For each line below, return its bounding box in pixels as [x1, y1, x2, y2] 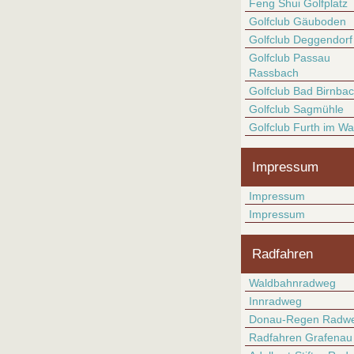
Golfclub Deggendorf [249, 33, 352, 46]
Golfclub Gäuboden [249, 15, 346, 28]
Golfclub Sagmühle [249, 103, 344, 115]
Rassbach [249, 66, 299, 79]
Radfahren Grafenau [249, 331, 352, 344]
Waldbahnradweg [249, 277, 336, 289]
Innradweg [249, 295, 302, 307]
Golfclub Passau [249, 51, 330, 64]
